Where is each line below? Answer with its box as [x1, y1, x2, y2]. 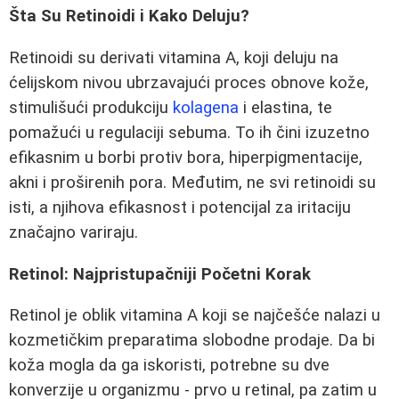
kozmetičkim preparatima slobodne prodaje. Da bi [9, 330, 375, 351]
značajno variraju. [9, 223, 138, 242]
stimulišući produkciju [9, 98, 173, 118]
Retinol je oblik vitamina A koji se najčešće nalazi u [9, 305, 380, 326]
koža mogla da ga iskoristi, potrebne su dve [9, 355, 330, 376]
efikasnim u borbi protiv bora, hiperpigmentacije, [9, 148, 362, 167]
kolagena [173, 98, 239, 118]
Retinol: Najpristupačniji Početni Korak [9, 264, 311, 284]
